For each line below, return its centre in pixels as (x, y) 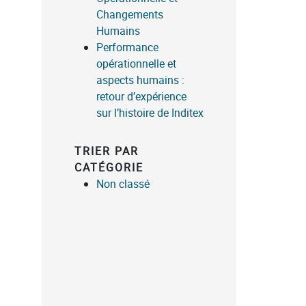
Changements (130, 14)
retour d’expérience (141, 96)
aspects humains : (140, 80)
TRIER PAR (107, 151)
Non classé (123, 183)
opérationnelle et (136, 63)
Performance (127, 47)
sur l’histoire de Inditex (150, 112)
